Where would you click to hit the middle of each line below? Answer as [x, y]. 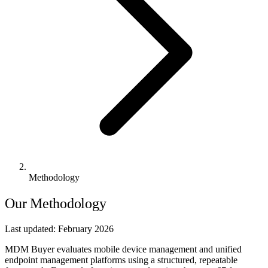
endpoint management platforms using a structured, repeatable [121, 260]
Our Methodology [56, 203]
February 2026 [86, 229]
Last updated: [31, 229]
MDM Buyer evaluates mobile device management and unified [123, 249]
